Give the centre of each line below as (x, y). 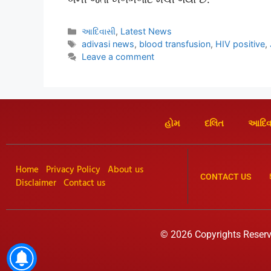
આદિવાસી (99, 31)
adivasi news (108, 44)
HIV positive (240, 44)
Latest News (146, 31)
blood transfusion (175, 44)
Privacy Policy (73, 170)
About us (126, 170)
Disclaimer (36, 183)
